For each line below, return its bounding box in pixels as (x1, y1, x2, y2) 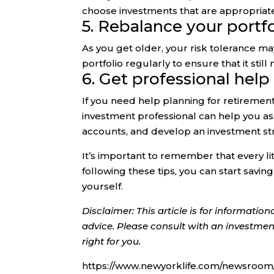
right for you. (82, 235, 141, 248)
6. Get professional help (82, 69, 270, 89)
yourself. (82, 180, 124, 193)
